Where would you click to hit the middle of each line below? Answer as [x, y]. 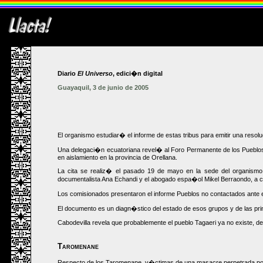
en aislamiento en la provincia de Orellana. [117, 157]
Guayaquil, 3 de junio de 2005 [103, 87]
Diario [68, 73]
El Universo [95, 73]
